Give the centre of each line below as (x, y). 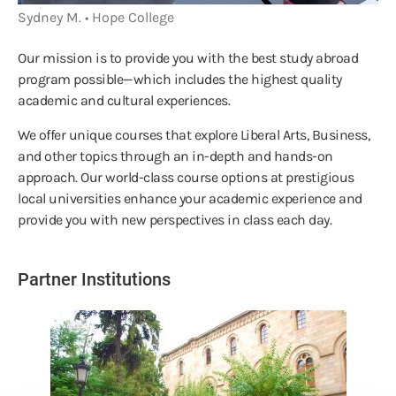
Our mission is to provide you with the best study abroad (188, 58)
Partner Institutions (94, 280)
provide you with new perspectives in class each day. (176, 220)
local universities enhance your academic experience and (190, 199)
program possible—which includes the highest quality (180, 80)
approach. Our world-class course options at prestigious (186, 178)
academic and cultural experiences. (126, 101)
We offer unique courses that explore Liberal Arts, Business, (194, 135)
